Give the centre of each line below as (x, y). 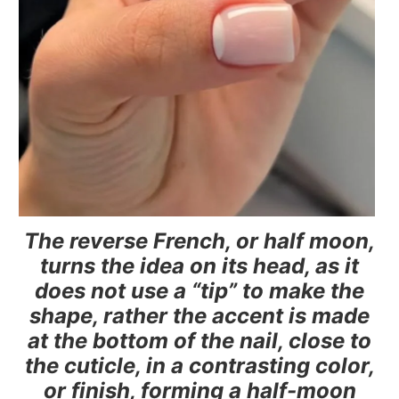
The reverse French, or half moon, (199, 241)
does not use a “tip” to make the (199, 291)
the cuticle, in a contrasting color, (199, 366)
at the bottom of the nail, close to (199, 341)
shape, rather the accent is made (199, 316)
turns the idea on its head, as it (199, 266)
